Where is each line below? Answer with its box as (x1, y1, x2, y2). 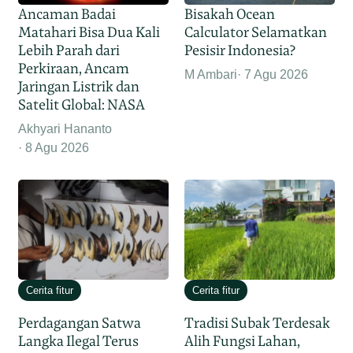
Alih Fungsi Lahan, (184, 332, 300, 351)
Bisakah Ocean (184, 5, 275, 24)
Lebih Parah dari (18, 41, 121, 60)
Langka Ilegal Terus (18, 332, 139, 351)
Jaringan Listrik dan (18, 77, 140, 96)
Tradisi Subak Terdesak (184, 314, 330, 333)
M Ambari (184, 68, 237, 82)
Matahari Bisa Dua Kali (18, 23, 161, 42)
